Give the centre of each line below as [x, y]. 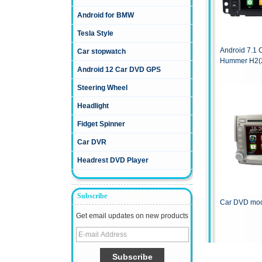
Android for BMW [106, 15]
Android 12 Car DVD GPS [119, 70]
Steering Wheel [102, 88]
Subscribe [92, 196]
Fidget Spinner [101, 124]
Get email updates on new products [132, 216]
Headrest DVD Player [113, 161]
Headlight [93, 106]
